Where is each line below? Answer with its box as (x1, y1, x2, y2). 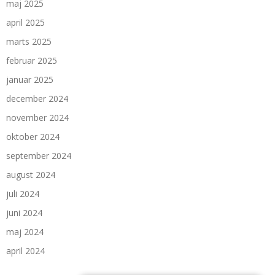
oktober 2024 (6, 131, 60, 143)
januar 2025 (6, 74, 53, 86)
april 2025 (6, 17, 45, 29)
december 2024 (6, 93, 68, 105)
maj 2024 (6, 226, 44, 238)
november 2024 (6, 112, 69, 124)
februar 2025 (6, 55, 57, 67)
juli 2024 (6, 188, 39, 200)
